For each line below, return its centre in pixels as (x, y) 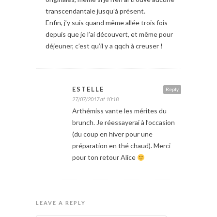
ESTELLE (88, 89)
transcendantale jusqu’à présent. (95, 11)
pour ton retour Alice (105, 157)
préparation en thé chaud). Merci (121, 146)
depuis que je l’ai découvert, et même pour (109, 34)
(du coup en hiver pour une (112, 134)
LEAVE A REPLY (61, 203)
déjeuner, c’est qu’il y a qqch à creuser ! (104, 46)
